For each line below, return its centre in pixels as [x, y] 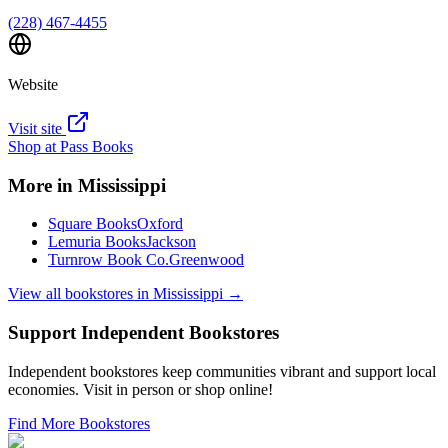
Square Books [92, 224]
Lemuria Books [97, 242]
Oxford [160, 224]
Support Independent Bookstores [143, 332]
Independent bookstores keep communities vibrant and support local [222, 371]
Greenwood [206, 260]
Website [33, 84]
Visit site [37, 128]
